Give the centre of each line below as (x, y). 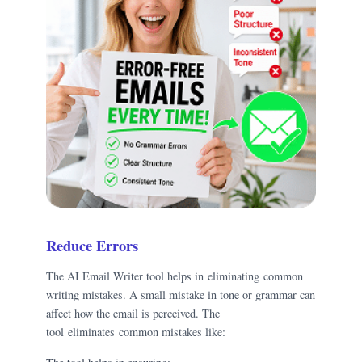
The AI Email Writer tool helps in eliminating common (175, 276)
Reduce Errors (95, 245)
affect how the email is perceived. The (133, 314)
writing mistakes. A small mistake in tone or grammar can (181, 295)
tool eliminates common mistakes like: (138, 332)
